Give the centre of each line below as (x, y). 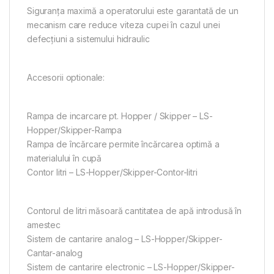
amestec (44, 224)
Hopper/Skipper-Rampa (75, 130)
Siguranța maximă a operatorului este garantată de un (133, 10)
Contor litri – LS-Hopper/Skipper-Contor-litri (112, 172)
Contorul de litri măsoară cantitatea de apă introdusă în (135, 210)
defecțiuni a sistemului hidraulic (88, 39)
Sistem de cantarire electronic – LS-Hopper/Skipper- (131, 267)
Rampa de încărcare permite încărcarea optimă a (123, 144)
